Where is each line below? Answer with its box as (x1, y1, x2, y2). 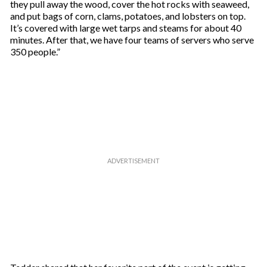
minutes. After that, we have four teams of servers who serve (10, 34, 254, 46)
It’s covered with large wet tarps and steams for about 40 (10, 22, 241, 34)
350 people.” (10, 46, 60, 58)
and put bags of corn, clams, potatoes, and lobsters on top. (10, 10, 246, 22)
